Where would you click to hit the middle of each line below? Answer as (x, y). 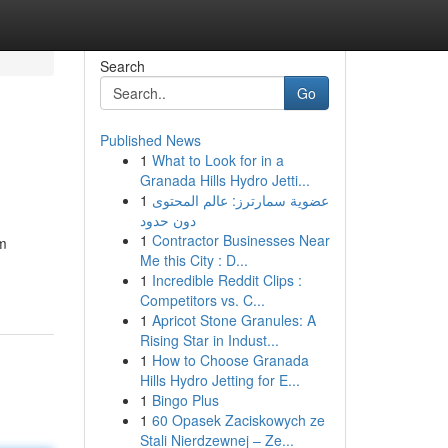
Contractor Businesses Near (240, 240)
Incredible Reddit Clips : (226, 280)
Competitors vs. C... (202, 300)
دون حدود (167, 220)
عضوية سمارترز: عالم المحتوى (240, 200)
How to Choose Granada (230, 360)
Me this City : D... (193, 260)
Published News (150, 140)
